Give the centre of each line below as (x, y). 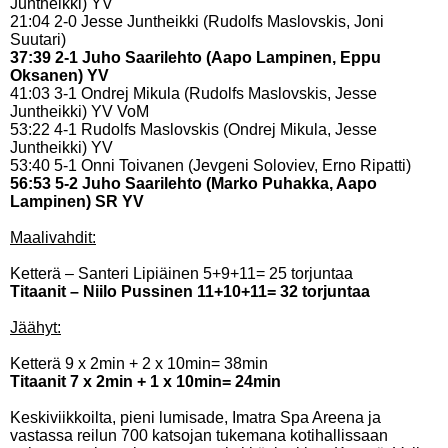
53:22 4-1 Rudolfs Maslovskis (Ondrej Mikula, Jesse (193, 129)
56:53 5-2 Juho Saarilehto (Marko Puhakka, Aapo (193, 183)
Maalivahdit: (53, 237)
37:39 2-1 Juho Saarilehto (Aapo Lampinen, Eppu (195, 57)
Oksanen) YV (59, 75)
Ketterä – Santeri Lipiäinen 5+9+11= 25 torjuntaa (181, 273)
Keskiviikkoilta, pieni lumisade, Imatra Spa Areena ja (195, 417)
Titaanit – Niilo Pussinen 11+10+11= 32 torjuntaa (190, 291)
